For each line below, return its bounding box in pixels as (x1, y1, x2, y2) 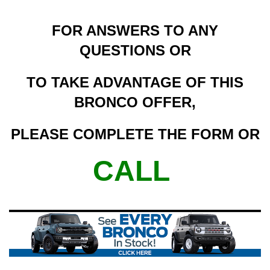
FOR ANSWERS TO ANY (52, 22, 218, 39)
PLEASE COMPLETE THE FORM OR (10, 125, 260, 142)
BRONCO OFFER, (74, 93, 196, 110)
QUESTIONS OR (79, 42, 191, 58)
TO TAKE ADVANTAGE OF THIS (27, 74, 243, 90)
